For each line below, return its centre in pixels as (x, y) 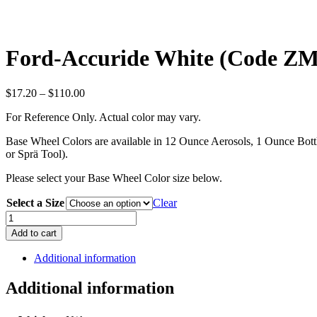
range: (98, 105)
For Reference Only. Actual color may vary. (103, 117)
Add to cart (34, 233)
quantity (23, 279)
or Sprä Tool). (37, 154)
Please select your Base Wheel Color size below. (114, 178)
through (102, 130)
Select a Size (35, 202)
